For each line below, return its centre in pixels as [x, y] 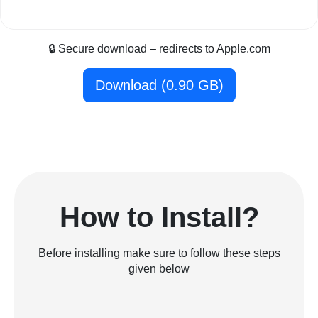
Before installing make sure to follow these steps [159, 253]
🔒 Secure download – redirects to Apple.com [159, 49]
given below [159, 269]
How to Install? [159, 218]
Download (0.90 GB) [159, 86]
